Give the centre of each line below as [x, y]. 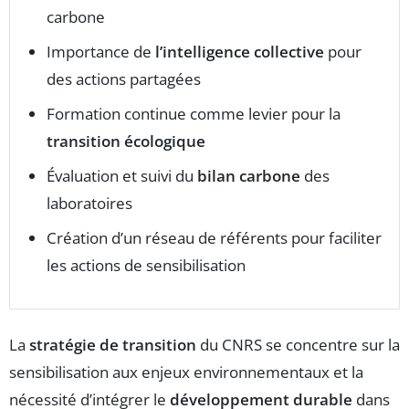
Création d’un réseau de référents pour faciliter [214, 238]
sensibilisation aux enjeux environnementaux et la [186, 372]
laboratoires [89, 204]
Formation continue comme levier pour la [194, 114]
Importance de [101, 52]
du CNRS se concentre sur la [298, 345]
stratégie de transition [113, 345]
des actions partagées [124, 79]
